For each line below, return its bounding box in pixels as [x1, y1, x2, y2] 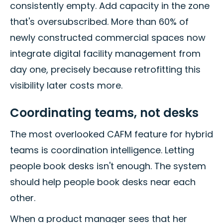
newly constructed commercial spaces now [10, 31, 206, 44]
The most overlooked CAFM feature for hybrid [10, 127, 213, 140]
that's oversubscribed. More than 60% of [10, 15, 189, 28]
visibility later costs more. [10, 79, 122, 92]
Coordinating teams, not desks [10, 104, 199, 121]
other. [10, 191, 35, 204]
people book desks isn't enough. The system [10, 159, 206, 172]
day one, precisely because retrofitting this [10, 63, 201, 76]
